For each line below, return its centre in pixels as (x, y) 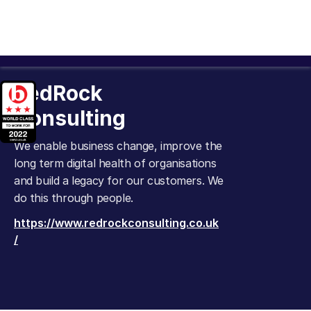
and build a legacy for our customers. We (119, 180)
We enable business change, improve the (118, 146)
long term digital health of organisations (115, 163)
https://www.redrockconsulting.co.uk (116, 223)
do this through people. (74, 198)
